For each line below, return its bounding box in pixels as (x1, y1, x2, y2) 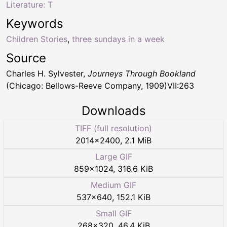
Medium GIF (91, 179, 136, 190)
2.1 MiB (125, 135, 152, 145)
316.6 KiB (118, 163, 153, 174)
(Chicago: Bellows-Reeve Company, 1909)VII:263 (6, 80, 194, 91)
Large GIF (95, 151, 132, 162)
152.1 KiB (117, 192, 150, 202)
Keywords (6, 16, 63, 31)
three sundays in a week (72, 33, 165, 44)
